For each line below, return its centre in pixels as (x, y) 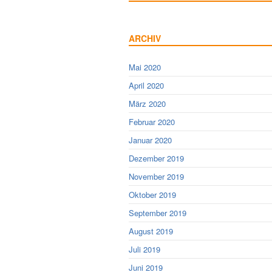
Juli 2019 (144, 249)
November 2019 (156, 176)
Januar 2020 (150, 140)
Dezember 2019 (156, 158)
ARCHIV (145, 38)
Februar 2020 (152, 122)
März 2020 (147, 104)
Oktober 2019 (152, 195)
